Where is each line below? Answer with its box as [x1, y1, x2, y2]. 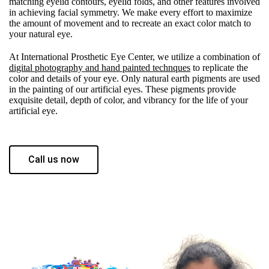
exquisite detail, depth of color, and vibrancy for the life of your [9, 95, 248, 105]
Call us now [28, 154, 79, 165]
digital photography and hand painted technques [9, 62, 190, 73]
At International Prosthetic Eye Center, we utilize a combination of [9, 52, 260, 62]
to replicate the [190, 62, 248, 73]
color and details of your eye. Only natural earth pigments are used [9, 73, 260, 83]
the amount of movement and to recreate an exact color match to [9, 18, 251, 28]
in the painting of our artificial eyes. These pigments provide [9, 84, 236, 94]
